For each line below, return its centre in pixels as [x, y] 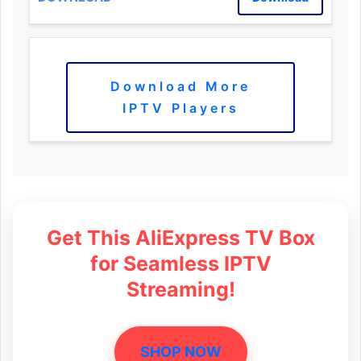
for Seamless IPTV [180, 263]
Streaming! [180, 289]
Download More [180, 86]
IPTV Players [180, 108]
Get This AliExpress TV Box [180, 237]
